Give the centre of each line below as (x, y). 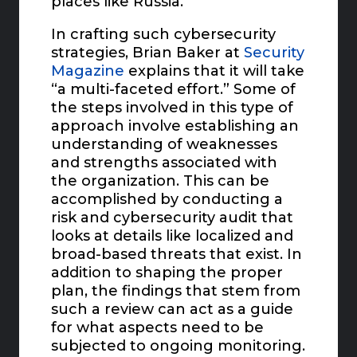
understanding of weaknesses (165, 145)
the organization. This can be (161, 181)
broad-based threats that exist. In (177, 255)
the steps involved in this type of (173, 108)
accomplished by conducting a (167, 200)
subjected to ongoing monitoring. (178, 346)
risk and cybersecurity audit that (173, 218)
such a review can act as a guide (173, 310)
